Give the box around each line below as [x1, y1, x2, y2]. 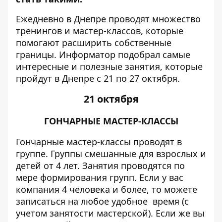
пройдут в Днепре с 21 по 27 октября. [16, 72, 180, 84]
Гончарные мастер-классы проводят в [16, 136, 182, 148]
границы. [16, 49, 59, 60]
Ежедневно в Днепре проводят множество [16, 13, 201, 25]
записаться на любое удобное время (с [16, 195, 189, 207]
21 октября [83, 92, 139, 106]
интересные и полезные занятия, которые [16, 60, 203, 72]
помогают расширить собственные [16, 37, 171, 49]
